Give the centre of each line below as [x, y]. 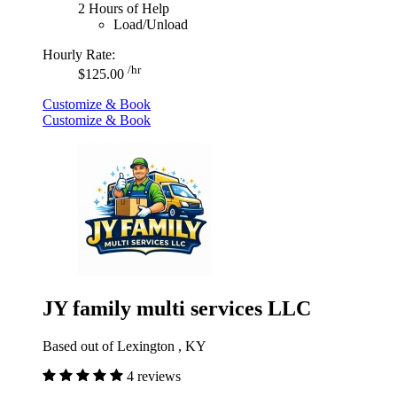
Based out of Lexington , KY [125, 346]
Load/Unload [151, 24]
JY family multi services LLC [177, 308]
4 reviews [154, 376]
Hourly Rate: [79, 54]
